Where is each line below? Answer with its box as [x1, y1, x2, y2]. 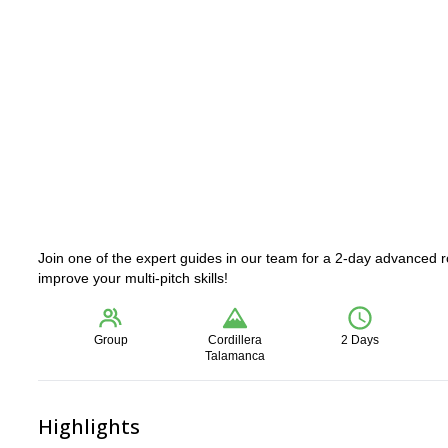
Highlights [38, 413, 140, 440]
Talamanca [205, 349, 266, 363]
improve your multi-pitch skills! [38, 270, 228, 286]
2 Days [340, 333, 379, 347]
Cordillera [208, 333, 263, 347]
